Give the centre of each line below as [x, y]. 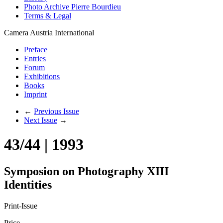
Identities [28, 184]
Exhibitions [42, 76]
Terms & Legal [48, 16]
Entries [35, 58]
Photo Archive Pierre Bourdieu [72, 7]
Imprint [35, 94]
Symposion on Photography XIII [86, 171]
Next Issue [41, 120]
